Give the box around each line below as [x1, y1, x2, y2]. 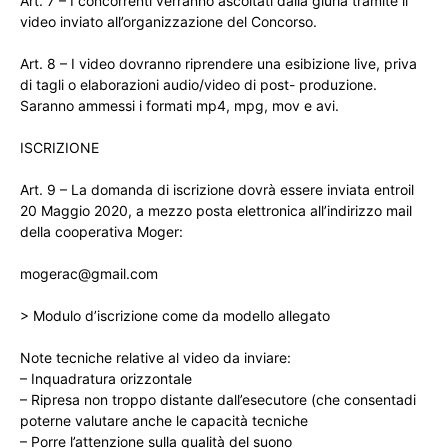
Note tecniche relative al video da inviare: [20, 349, 291, 367]
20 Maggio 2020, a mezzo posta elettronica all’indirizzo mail [20, 202, 412, 220]
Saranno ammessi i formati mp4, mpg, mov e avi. [20, 97, 339, 115]
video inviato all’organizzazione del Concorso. [20, 13, 317, 31]
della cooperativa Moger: [20, 223, 187, 241]
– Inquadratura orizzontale [20, 370, 192, 388]
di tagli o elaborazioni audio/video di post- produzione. [20, 76, 377, 94]
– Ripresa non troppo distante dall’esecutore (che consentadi [20, 391, 416, 409]
